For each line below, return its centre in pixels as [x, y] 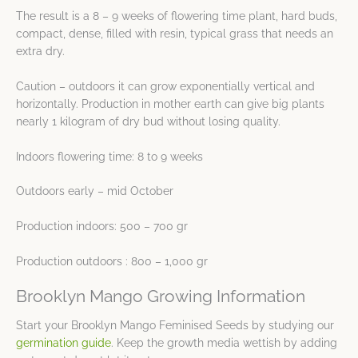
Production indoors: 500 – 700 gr [102, 227]
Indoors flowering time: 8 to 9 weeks [109, 156]
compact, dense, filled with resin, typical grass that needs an [175, 33]
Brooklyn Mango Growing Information [161, 296]
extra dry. [40, 51]
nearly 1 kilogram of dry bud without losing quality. [148, 121]
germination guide [64, 343]
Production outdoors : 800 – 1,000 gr [112, 262]
